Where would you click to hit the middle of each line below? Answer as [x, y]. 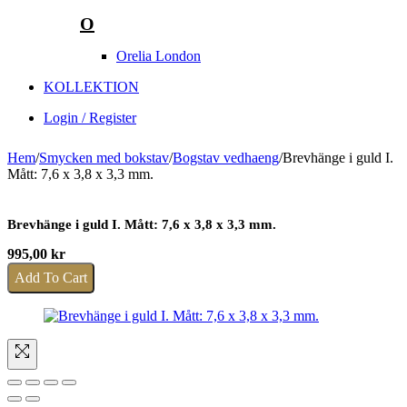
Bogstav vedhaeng [226, 157]
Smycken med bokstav [104, 157]
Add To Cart [51, 277]
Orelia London [159, 55]
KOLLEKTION [91, 86]
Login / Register [90, 117]
